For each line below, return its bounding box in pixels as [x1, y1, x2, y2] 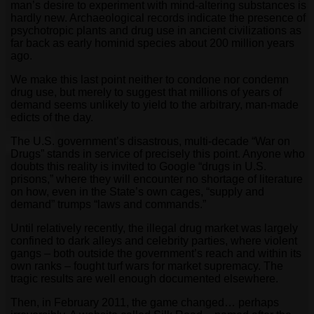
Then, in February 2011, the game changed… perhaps [11, 296, 279, 308]
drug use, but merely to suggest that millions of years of [11, 86, 282, 98]
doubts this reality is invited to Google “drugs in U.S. [11, 160, 266, 172]
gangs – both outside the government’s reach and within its [11, 247, 301, 259]
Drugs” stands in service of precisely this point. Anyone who [11, 147, 305, 160]
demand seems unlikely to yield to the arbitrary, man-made [11, 98, 299, 111]
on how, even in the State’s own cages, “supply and [11, 185, 264, 198]
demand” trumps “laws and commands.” [11, 198, 206, 210]
